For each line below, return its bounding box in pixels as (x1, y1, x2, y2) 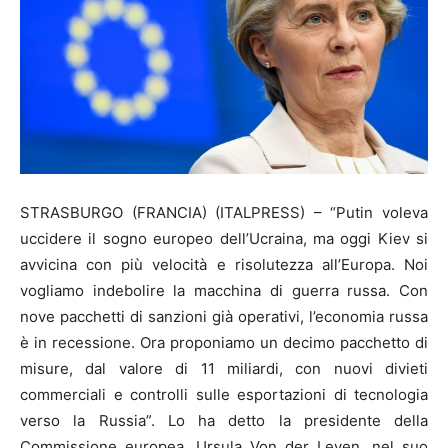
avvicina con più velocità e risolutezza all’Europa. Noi (20, 254, 428, 274)
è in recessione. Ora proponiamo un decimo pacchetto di (20, 332, 428, 352)
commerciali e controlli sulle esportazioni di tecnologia (20, 384, 428, 404)
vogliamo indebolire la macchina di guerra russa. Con (20, 280, 428, 300)
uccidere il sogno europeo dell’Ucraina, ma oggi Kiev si (20, 228, 428, 248)
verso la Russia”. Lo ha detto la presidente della (20, 410, 428, 430)
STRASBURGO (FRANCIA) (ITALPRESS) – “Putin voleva (20, 202, 428, 222)
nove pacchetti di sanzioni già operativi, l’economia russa (20, 306, 428, 326)
